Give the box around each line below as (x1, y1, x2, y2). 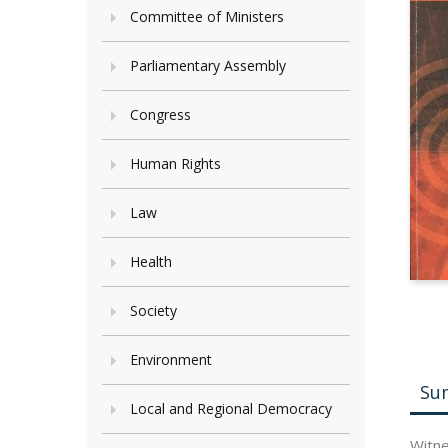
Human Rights (130, 154, 221, 173)
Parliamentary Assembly (130, 56, 286, 75)
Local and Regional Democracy (130, 399, 332, 418)
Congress (130, 105, 191, 124)
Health (130, 252, 172, 271)
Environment (130, 350, 212, 369)
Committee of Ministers (130, 7, 284, 26)
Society (130, 301, 177, 320)
